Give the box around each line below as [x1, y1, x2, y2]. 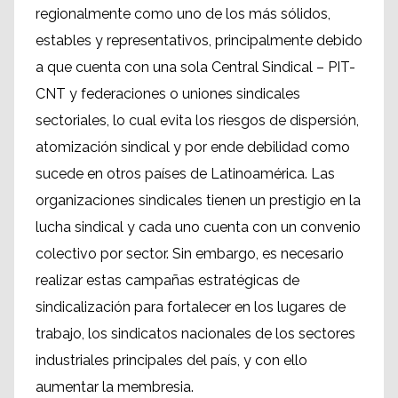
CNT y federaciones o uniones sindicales [36, 85, 300, 103]
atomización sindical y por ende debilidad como [36, 139, 350, 156]
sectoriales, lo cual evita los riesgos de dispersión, [36, 112, 359, 130]
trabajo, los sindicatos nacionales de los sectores [36, 325, 355, 343]
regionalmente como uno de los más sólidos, [36, 5, 330, 23]
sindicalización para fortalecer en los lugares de [36, 298, 346, 316]
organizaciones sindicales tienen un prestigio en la [36, 192, 361, 210]
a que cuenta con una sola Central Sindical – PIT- [36, 59, 355, 76]
